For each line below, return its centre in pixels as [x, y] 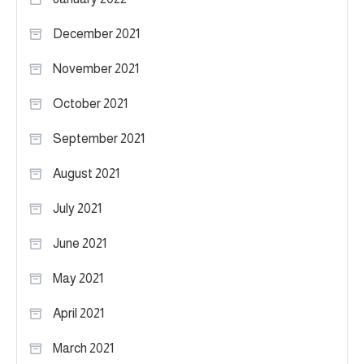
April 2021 [78, 313]
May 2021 [78, 278]
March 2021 [83, 348]
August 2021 [86, 173]
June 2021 [80, 243]
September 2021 [99, 138]
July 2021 [77, 208]
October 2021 [90, 103]
